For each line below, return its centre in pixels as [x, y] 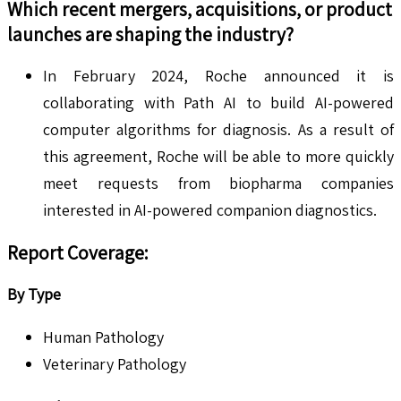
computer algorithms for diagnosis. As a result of [218, 130]
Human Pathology [103, 337]
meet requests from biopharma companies [218, 183]
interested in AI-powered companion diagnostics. [210, 210]
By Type [34, 294]
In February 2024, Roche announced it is [218, 76]
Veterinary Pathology [115, 364]
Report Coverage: [78, 253]
